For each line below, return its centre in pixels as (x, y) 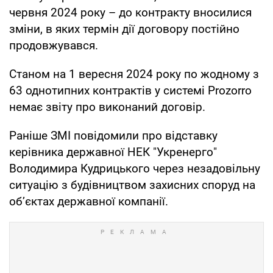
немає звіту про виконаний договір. (107, 107)
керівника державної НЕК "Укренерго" (113, 152)
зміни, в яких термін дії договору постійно (124, 29)
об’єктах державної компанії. (89, 201)
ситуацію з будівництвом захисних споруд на (132, 185)
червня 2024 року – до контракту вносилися (130, 12)
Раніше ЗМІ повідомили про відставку (113, 135)
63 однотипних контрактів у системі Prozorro (130, 90)
